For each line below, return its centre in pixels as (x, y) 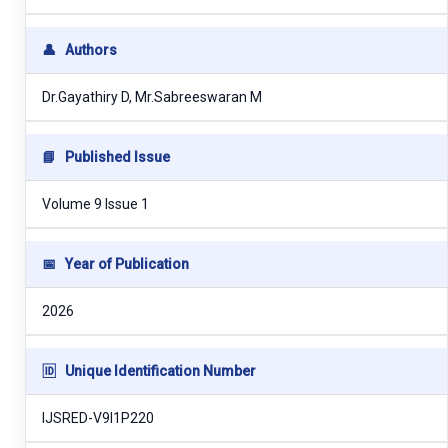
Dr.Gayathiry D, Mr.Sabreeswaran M (152, 96)
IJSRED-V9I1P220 (98, 417)
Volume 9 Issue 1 (95, 203)
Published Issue (116, 156)
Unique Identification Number (159, 370)
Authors (89, 49)
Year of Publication (125, 263)
